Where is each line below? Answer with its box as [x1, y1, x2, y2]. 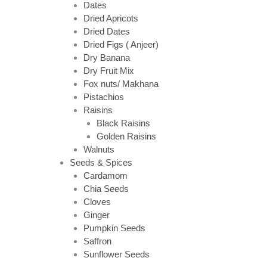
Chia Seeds [83, 183, 129, 194]
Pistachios [83, 91, 124, 102]
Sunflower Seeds [83, 249, 150, 259]
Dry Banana [83, 52, 130, 63]
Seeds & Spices [70, 157, 132, 167]
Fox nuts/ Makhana [83, 78, 159, 89]
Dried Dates [83, 26, 130, 36]
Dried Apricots [83, 13, 138, 23]
